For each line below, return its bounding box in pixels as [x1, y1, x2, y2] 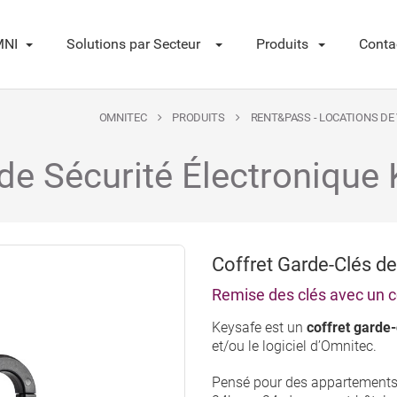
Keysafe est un [212, 319, 307, 336]
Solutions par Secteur [66, 35, 200, 52]
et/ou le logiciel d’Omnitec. [212, 338, 377, 354]
